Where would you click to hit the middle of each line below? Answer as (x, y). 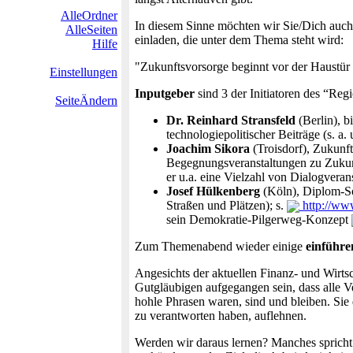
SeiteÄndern (86, 100)
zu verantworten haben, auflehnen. (221, 316)
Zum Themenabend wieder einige (220, 246)
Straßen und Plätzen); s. (227, 205)
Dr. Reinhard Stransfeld (231, 120)
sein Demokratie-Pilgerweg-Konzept (259, 219)
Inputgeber (165, 93)
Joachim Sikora (208, 149)
